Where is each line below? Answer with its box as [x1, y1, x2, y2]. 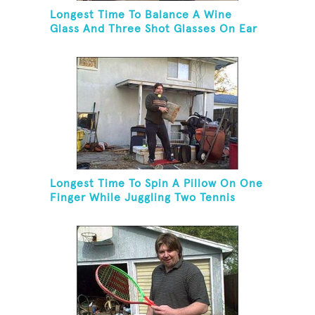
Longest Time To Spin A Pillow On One [50, 178, 264, 190]
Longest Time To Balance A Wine [50, 9, 233, 21]
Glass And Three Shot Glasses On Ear [50, 23, 258, 35]
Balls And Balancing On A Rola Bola [50, 206, 247, 218]
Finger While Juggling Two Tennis [50, 192, 236, 204]
